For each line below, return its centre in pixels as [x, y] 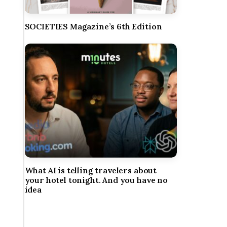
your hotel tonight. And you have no [96, 180]
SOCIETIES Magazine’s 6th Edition [93, 26]
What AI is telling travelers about [91, 170]
